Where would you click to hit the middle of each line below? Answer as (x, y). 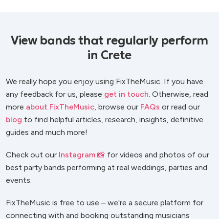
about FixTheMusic (60, 107)
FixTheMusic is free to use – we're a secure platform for (105, 202)
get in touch (126, 94)
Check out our (32, 154)
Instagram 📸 (82, 154)
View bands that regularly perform (109, 40)
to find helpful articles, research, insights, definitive (113, 119)
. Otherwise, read (178, 94)
